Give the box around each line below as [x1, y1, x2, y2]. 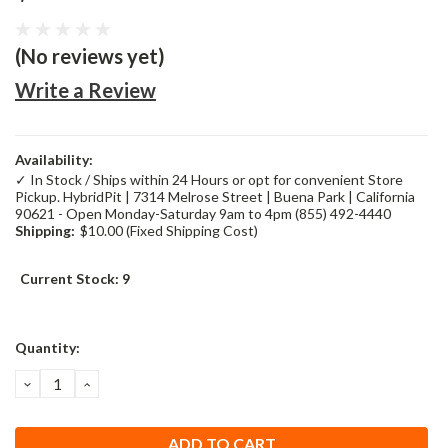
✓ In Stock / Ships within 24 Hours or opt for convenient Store [15, 170, 403, 188]
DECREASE [21, 371, 113, 394]
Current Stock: [20, 269, 122, 287]
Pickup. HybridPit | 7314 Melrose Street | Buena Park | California [15, 187, 415, 205]
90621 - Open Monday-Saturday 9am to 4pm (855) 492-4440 [15, 204, 391, 222]
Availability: [15, 150, 93, 168]
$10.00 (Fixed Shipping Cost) [79, 221, 258, 239]
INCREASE [80, 371, 168, 394]
